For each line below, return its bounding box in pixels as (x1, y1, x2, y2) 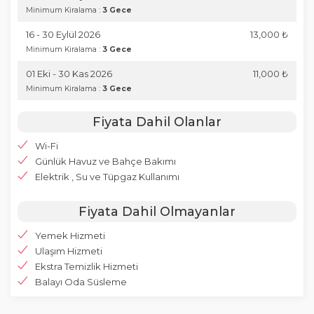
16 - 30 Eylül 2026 (26, 29, 100, 40)
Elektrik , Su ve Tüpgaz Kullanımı (35, 171, 179, 182)
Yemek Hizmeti (35, 230, 105, 241)
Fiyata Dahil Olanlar (93, 114, 221, 130)
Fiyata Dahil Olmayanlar (78, 204, 235, 219)
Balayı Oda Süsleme (35, 276, 127, 287)
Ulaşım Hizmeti (35, 245, 102, 257)
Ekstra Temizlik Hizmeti (35, 261, 138, 272)
